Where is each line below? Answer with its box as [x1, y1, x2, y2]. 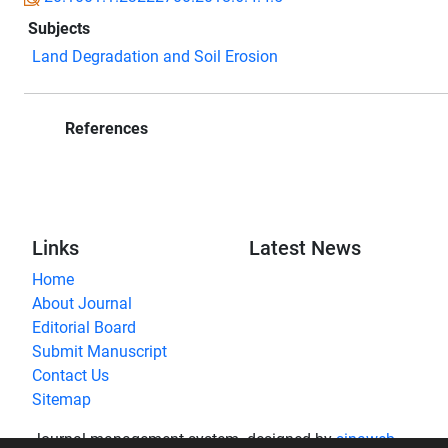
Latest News [249, 235, 362, 260]
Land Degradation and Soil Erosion [32, 46, 278, 66]
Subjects [28, 18, 90, 38]
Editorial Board [32, 317, 136, 337]
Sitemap [32, 389, 91, 409]
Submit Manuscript [32, 341, 167, 361]
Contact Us [32, 365, 109, 385]
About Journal [32, 293, 132, 313]
